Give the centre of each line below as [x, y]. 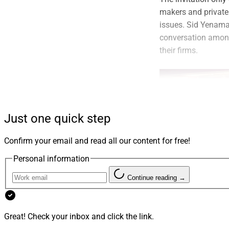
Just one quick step [57, 118]
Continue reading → [156, 178]
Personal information [51, 158]
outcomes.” [180, 220]
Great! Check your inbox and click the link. [79, 217]
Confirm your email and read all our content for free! [97, 141]
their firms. [179, 50]
